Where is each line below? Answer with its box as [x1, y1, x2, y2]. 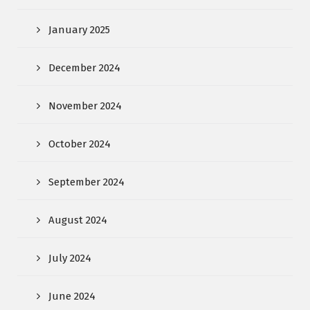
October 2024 [48, 137, 111, 150]
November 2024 [48, 99, 122, 112]
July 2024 [48, 251, 91, 264]
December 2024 [48, 61, 120, 74]
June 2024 [48, 289, 95, 302]
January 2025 [48, 23, 110, 36]
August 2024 [48, 213, 107, 226]
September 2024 [48, 175, 125, 188]
